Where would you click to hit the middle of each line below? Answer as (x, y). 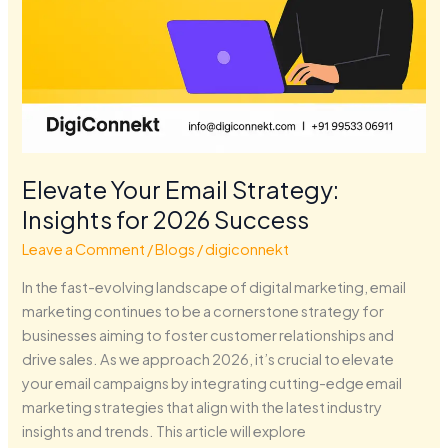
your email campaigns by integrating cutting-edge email (212, 382)
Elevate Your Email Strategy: (181, 189)
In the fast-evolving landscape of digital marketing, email (214, 286)
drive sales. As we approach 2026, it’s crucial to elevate (208, 358)
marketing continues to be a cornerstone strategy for (203, 310)
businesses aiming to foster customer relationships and (208, 334)
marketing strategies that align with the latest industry (202, 406)
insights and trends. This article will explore (164, 430)
